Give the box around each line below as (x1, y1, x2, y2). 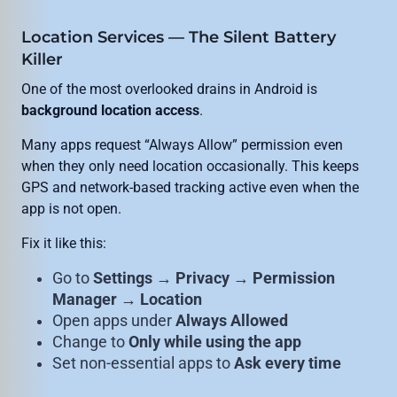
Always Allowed (175, 312, 289, 331)
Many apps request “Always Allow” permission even (21, 136, 343, 154)
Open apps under (52, 312, 176, 331)
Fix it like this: (21, 235, 106, 253)
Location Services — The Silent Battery (21, 27, 336, 48)
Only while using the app (128, 333, 302, 352)
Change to (52, 333, 129, 352)
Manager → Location (52, 291, 203, 309)
